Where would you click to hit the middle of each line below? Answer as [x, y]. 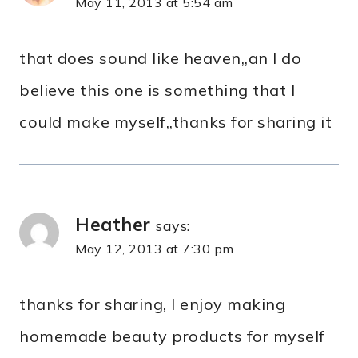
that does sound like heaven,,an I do [160, 58]
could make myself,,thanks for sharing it [175, 122]
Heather [113, 225]
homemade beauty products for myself [172, 336]
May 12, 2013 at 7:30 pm [155, 249]
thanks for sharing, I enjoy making [152, 304]
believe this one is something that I [157, 90]
